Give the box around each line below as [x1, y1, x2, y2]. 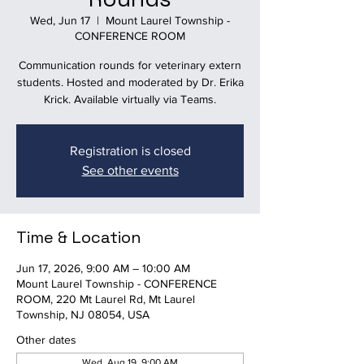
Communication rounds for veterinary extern [19, 58, 241, 71]
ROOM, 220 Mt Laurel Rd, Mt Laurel [16, 292, 195, 305]
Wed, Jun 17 [30, 14, 90, 27]
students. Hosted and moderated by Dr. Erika [16, 76, 244, 89]
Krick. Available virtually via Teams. [44, 93, 216, 106]
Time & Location [16, 227, 141, 248]
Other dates [16, 333, 76, 346]
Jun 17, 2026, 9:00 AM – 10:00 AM [16, 262, 190, 275]
